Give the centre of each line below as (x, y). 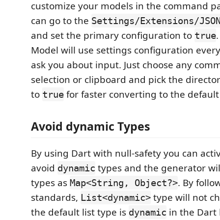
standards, (56, 198)
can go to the (61, 20)
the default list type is (80, 212)
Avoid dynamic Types (91, 126)
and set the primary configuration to (113, 35)
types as (50, 183)
